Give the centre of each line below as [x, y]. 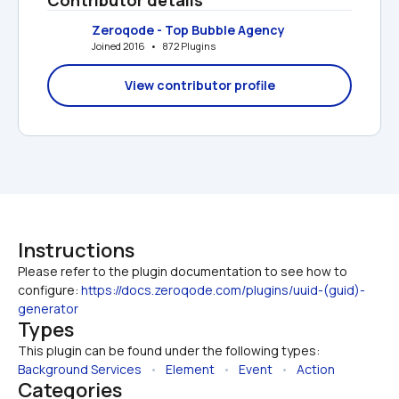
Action [316, 369]
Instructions [76, 250]
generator [48, 308]
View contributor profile [199, 85]
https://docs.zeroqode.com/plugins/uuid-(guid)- [223, 289]
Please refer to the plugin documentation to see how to [183, 271]
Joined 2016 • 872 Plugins [154, 46]
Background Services [80, 369]
